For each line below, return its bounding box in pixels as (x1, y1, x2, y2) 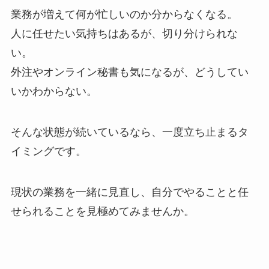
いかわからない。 (10, 85, 97, 98)
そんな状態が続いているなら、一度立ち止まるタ (10, 125, 249, 138)
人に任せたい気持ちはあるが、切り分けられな (10, 28, 238, 40)
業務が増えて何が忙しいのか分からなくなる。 (10, 8, 238, 21)
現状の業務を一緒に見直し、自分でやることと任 (10, 186, 249, 198)
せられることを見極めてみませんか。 (10, 205, 195, 217)
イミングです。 (10, 145, 86, 157)
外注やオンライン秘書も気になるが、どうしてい (10, 66, 249, 79)
